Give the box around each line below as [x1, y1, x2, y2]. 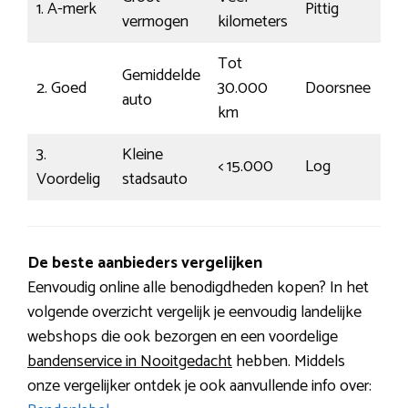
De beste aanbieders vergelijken [27, 250, 262, 278]
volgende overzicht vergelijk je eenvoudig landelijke [27, 299, 362, 327]
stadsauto [122, 166, 188, 194]
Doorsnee [305, 75, 371, 103]
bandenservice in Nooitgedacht [27, 348, 232, 376]
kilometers [218, 8, 288, 36]
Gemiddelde [122, 62, 200, 90]
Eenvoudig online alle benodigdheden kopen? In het [27, 274, 369, 302]
